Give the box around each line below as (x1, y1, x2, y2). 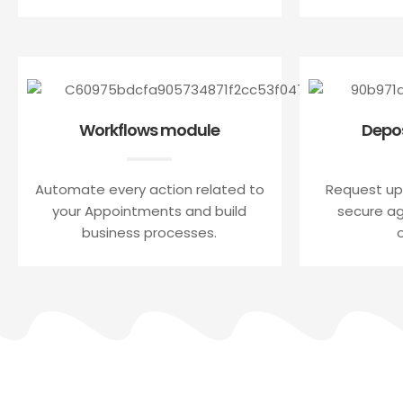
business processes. (82, 222, 218, 242)
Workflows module (79, 118, 220, 141)
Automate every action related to (34, 179, 264, 199)
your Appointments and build (52, 201, 247, 220)
